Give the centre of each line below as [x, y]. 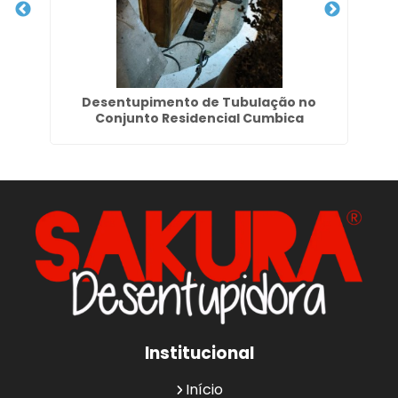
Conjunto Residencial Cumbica [199, 118]
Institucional [199, 354]
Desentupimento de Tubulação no [199, 102]
